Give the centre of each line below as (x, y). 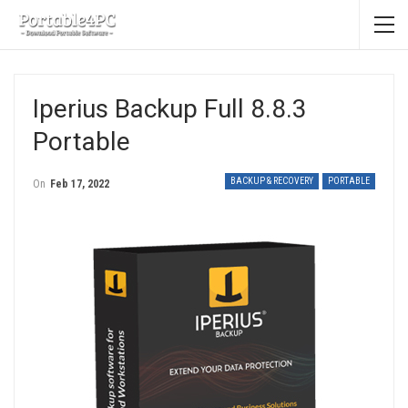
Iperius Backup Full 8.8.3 (170, 109)
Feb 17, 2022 (80, 184)
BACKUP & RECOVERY (272, 181)
